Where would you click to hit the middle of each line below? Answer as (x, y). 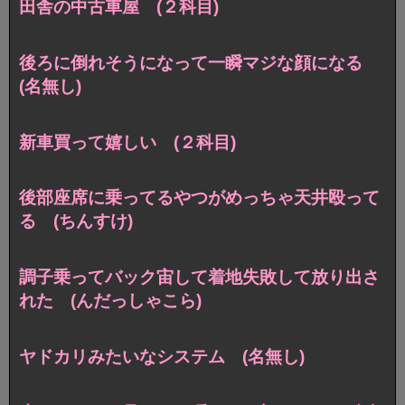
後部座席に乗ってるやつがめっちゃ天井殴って (199, 198)
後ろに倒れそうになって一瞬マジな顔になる (199, 62)
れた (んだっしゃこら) (110, 301)
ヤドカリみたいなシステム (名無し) (162, 357)
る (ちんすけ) (76, 221)
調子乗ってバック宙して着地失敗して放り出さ (199, 278)
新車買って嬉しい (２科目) (127, 142)
